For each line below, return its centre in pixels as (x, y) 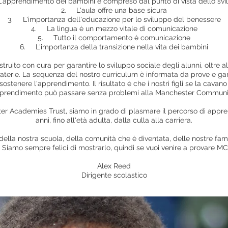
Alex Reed (114, 166)
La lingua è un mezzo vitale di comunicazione (122, 28)
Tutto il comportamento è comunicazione (122, 38)
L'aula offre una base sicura (122, 10)
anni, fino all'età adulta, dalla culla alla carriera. (114, 120)
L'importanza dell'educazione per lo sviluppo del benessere (122, 19)
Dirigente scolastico (114, 175)
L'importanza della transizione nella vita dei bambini (122, 47)
